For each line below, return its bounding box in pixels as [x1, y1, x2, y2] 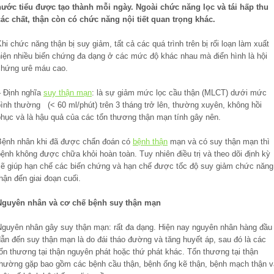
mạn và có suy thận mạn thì [168, 136, 270, 146]
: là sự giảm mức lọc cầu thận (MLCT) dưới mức [92, 87, 267, 97]
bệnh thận [133, 136, 168, 146]
